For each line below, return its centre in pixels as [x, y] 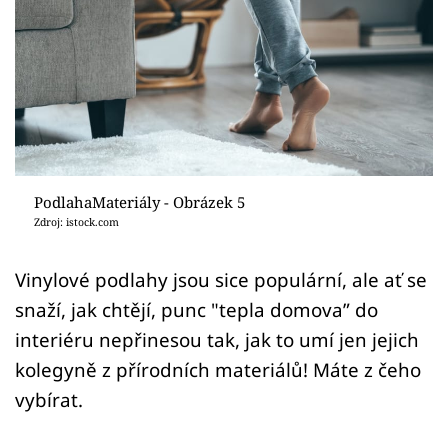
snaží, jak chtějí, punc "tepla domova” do [196, 309]
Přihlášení [95, 64]
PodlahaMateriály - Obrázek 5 [139, 201]
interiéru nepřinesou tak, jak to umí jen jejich [217, 339]
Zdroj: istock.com [76, 221]
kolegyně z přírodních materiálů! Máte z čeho [218, 369]
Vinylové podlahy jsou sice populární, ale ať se [221, 279]
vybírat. [49, 399]
